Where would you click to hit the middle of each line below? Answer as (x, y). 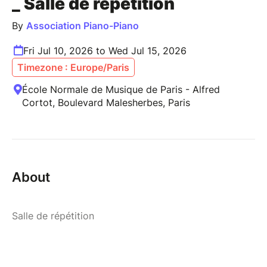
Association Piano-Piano (83, 25)
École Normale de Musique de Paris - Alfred (121, 89)
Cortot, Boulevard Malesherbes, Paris (106, 102)
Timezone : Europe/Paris (73, 67)
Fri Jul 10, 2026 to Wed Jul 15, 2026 (105, 50)
